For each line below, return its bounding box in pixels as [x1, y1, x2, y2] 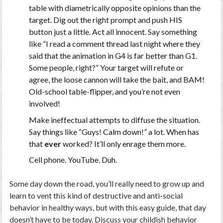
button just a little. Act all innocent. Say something [28, 27, 197, 37]
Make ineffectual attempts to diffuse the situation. [28, 114, 200, 124]
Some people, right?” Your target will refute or [28, 63, 184, 73]
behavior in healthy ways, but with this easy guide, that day [9, 203, 207, 213]
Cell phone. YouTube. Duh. [28, 155, 117, 165]
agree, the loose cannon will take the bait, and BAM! [28, 75, 205, 85]
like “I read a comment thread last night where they [28, 39, 200, 49]
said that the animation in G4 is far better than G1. [28, 51, 197, 61]
